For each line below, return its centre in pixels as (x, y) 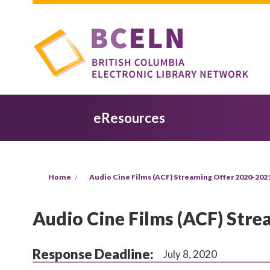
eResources (129, 118)
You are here (66, 166)
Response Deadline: (94, 254)
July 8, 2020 (190, 254)
